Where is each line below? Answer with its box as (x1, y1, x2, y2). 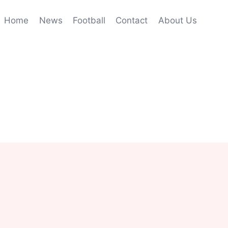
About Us (158, 15, 197, 25)
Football (73, 15, 106, 25)
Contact (116, 15, 148, 25)
